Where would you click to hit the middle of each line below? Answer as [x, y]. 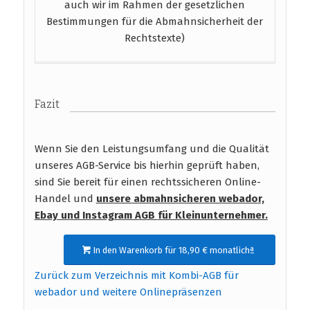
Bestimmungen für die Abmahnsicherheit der [155, 22]
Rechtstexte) [155, 38]
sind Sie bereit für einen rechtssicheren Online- [147, 182]
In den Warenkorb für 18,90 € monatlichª [174, 250]
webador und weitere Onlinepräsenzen [128, 292]
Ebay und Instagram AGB [96, 216]
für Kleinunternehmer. [212, 216]
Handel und [65, 199]
